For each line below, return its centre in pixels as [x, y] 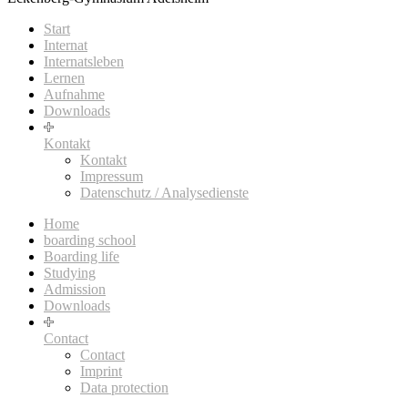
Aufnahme [74, 95]
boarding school [90, 240]
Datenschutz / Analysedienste [164, 193]
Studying [70, 273]
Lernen [64, 78]
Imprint [101, 372]
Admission [75, 290]
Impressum [112, 177]
